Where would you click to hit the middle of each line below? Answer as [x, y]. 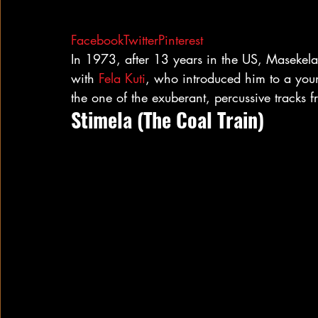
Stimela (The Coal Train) [168, 120]
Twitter [141, 40]
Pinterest [181, 40]
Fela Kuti [122, 78]
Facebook [97, 40]
